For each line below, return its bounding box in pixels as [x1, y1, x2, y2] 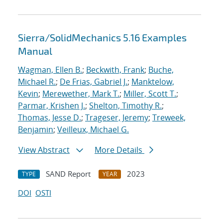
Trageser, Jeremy [85, 112, 148, 123]
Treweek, [152, 112, 186, 123]
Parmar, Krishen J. [18, 100, 85, 111]
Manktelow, [131, 76, 174, 88]
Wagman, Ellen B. [18, 64, 82, 76]
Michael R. [18, 76, 56, 88]
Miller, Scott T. [123, 88, 176, 100]
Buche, [148, 64, 174, 76]
